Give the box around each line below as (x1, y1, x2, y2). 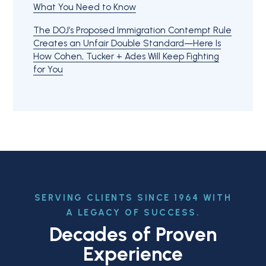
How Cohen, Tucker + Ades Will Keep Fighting (33, 51, 219, 62)
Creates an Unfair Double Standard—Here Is (33, 38, 221, 49)
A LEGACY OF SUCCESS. (65, 207, 201, 218)
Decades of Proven (49, 221, 217, 246)
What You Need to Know (33, 2, 136, 13)
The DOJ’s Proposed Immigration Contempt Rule (33, 25, 232, 36)
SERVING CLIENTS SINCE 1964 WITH (34, 192, 232, 204)
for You (33, 64, 63, 75)
